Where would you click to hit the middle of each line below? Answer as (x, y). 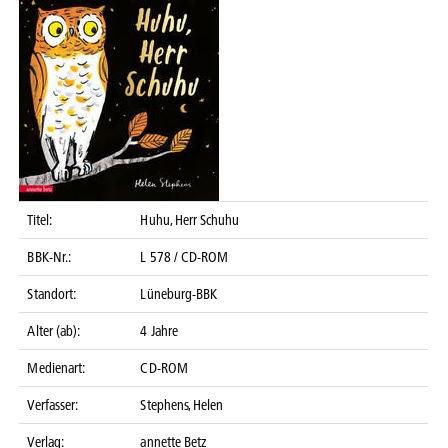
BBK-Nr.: (49, 256)
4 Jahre (159, 330)
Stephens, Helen (181, 404)
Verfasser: (52, 404)
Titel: (39, 219)
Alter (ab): (53, 330)
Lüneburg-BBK (178, 293)
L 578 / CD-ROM (184, 256)
